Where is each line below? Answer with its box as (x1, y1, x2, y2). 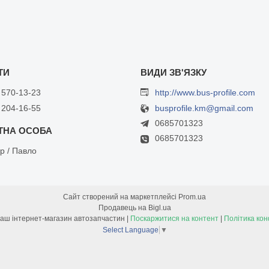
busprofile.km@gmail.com (154, 103, 253, 113)
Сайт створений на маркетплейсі (63, 192, 178, 201)
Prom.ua (178, 192, 206, 201)
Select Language (102, 225, 159, 234)
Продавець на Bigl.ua (98, 203, 171, 212)
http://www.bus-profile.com (154, 88, 255, 98)
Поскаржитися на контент (130, 214, 219, 223)
